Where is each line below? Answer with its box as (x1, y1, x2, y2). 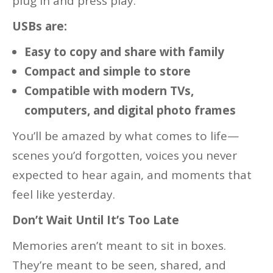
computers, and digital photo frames (24, 102, 236, 119)
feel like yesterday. (12, 186, 115, 203)
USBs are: (12, 18, 67, 35)
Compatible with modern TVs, (24, 83, 194, 99)
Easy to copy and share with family (24, 44, 224, 60)
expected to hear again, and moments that (12, 167, 252, 183)
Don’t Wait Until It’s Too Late (12, 212, 179, 229)
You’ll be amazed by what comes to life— (12, 128, 239, 144)
